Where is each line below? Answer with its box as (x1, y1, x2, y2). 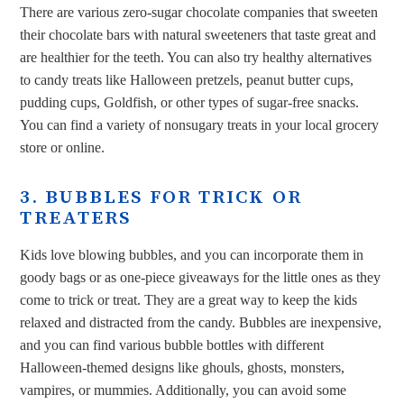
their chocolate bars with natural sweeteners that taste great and (20, 27, 377, 42)
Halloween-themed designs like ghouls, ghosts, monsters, (20, 359, 345, 375)
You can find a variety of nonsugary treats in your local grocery (20, 117, 380, 133)
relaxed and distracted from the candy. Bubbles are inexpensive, (20, 314, 382, 330)
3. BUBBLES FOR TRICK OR (20, 185, 302, 209)
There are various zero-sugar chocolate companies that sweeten (20, 5, 379, 20)
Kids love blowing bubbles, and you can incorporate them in (20, 246, 364, 262)
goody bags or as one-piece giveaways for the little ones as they (20, 269, 381, 285)
